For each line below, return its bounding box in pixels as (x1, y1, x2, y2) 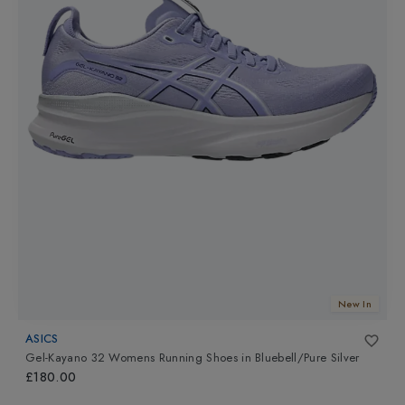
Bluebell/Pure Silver (255, 349, 360, 367)
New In (338, 296, 372, 311)
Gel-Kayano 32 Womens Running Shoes (25, 349, 238, 367)
